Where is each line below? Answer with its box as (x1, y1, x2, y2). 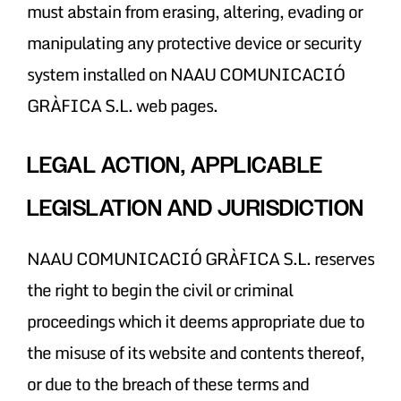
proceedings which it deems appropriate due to (26, 306, 364, 335)
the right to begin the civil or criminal (26, 275, 293, 303)
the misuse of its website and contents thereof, (26, 337, 364, 366)
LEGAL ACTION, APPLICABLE (26, 151, 323, 178)
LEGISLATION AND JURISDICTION (26, 194, 364, 221)
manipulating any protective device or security (26, 28, 361, 56)
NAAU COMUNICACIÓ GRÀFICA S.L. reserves (26, 243, 374, 272)
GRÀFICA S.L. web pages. (26, 90, 218, 119)
